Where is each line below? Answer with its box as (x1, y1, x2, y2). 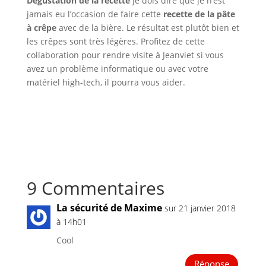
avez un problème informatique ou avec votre (26, 62, 208, 74)
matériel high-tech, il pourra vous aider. (26, 76, 185, 88)
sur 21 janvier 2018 (164, 202, 236, 214)
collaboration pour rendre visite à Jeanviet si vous (26, 49, 224, 61)
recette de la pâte (163, 8, 235, 20)
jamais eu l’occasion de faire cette (26, 8, 163, 20)
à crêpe (26, 21, 56, 33)
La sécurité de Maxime (56, 201, 162, 214)
